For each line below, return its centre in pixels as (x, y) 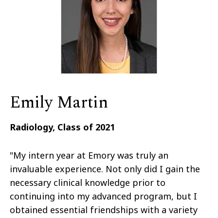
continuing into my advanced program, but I (103, 196)
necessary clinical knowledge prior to (88, 183)
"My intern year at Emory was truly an (89, 155)
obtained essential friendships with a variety (104, 210)
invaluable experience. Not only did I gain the (105, 169)
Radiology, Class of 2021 (62, 127)
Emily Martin (59, 103)
